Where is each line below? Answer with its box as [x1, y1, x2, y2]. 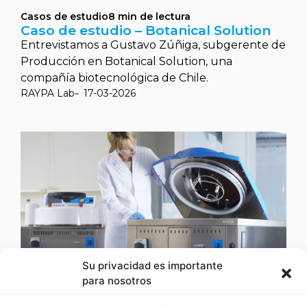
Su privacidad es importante [82, 258, 223, 272]
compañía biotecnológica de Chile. [21, 71, 208, 84]
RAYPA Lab [21, 87, 75, 99]
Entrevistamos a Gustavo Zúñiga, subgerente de [21, 38, 286, 51]
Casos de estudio [21, 10, 108, 23]
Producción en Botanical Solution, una [21, 55, 232, 68]
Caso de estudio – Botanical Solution [21, 22, 271, 38]
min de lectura [118, 10, 191, 23]
